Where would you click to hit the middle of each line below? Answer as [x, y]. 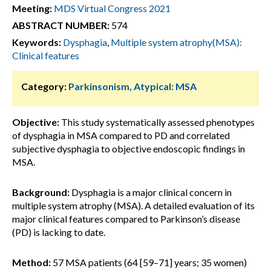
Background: [41, 192]
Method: [31, 262]
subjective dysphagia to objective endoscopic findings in [129, 149]
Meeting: [32, 8]
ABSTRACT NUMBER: [61, 25]
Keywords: [37, 42]
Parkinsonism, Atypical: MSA [132, 86]
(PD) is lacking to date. [59, 232]
